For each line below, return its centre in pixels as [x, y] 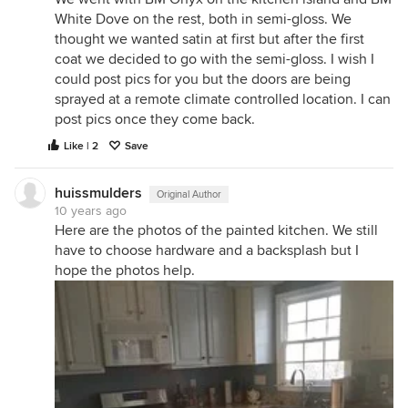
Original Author [189, 194]
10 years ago [91, 211]
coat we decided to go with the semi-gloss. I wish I [214, 59]
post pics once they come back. [155, 119]
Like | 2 [81, 146]
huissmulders [98, 193]
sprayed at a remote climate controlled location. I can [223, 99]
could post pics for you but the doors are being [203, 79]
